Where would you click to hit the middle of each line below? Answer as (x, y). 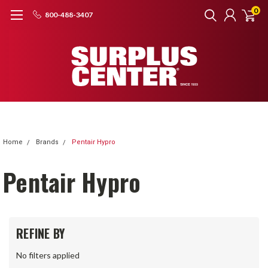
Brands (47, 142)
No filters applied (48, 255)
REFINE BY (41, 233)
